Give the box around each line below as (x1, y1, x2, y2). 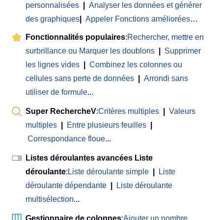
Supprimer (165, 46, 201, 55)
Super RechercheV (26, 107, 96, 115)
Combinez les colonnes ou (89, 60, 182, 69)
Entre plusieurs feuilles (67, 120, 146, 129)
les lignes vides (26, 60, 80, 69)
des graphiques (26, 14, 80, 23)
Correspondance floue (27, 134, 105, 143)
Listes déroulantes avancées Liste (26, 153, 153, 162)
